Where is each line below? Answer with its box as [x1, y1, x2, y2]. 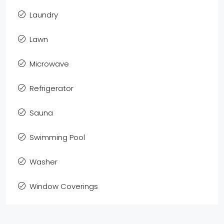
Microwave [29, 58, 69, 69]
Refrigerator [29, 82, 73, 93]
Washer [29, 156, 57, 167]
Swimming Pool [29, 131, 85, 142]
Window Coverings [29, 180, 98, 191]
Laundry [29, 9, 58, 20]
